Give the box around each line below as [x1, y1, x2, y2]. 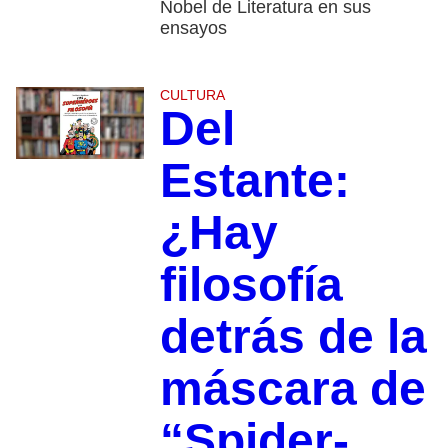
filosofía [159, 258, 343, 312]
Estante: [159, 154, 350, 208]
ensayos [159, 18, 232, 39]
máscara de [159, 362, 426, 416]
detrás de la [159, 310, 427, 364]
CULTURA [159, 87, 225, 104]
